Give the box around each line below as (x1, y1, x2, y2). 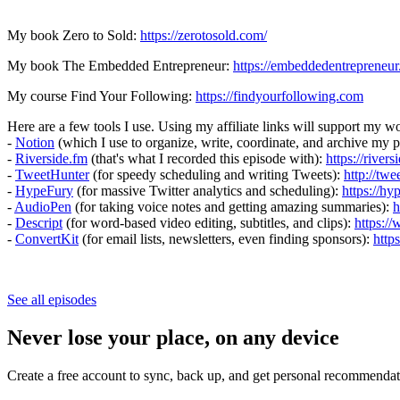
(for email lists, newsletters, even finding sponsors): (79, 230, 373, 246)
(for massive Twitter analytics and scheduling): (73, 182, 342, 198)
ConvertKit (15, 230, 79, 246)
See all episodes (7, 291, 96, 307)
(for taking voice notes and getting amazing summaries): (71, 198, 393, 214)
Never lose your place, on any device (7, 325, 339, 349)
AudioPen (14, 198, 71, 214)
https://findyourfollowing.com (196, 87, 363, 104)
